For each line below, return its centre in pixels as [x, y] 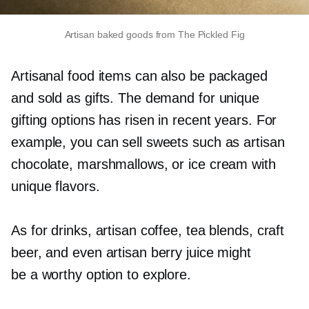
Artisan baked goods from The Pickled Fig [154, 34]
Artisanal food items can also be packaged [139, 76]
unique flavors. [56, 186]
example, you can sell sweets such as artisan [148, 142]
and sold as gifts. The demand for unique [135, 98]
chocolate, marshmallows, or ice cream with [143, 164]
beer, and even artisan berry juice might [131, 252]
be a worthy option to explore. [101, 274]
